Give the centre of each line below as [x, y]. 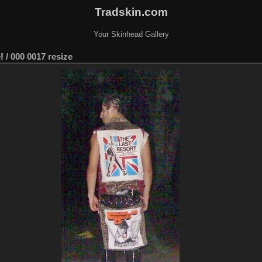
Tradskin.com [131, 12]
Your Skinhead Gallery [131, 34]
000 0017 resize [42, 56]
